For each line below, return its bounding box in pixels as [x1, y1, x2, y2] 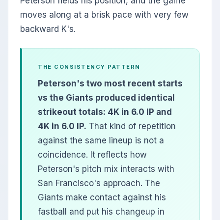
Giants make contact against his [38, 192, 166, 203]
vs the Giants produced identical [38, 93, 175, 103]
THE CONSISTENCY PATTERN [38, 63, 140, 71]
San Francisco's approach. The [38, 178, 160, 189]
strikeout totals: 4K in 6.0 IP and [38, 107, 172, 117]
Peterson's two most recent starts [38, 79, 183, 89]
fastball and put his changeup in [38, 207, 165, 217]
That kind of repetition [86, 121, 176, 132]
